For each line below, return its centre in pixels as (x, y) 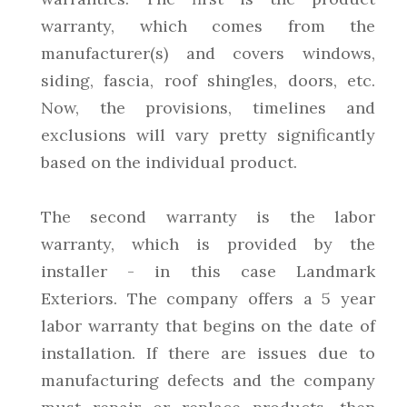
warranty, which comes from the (208, 26)
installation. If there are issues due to (208, 353)
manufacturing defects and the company (208, 381)
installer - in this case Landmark (208, 272)
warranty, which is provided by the (208, 244)
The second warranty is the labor (208, 217)
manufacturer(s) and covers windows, (208, 54)
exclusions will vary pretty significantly (208, 135)
